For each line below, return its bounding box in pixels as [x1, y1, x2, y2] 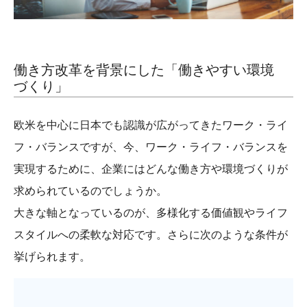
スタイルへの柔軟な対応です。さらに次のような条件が [14, 226, 288, 242]
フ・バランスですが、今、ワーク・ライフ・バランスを [14, 138, 288, 154]
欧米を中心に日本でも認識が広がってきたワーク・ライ [14, 116, 288, 132]
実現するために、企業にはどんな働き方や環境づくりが [14, 160, 288, 176]
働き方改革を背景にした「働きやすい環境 [14, 60, 274, 79]
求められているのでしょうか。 [14, 182, 167, 198]
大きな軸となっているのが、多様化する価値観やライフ [14, 204, 288, 220]
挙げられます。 [14, 248, 90, 264]
